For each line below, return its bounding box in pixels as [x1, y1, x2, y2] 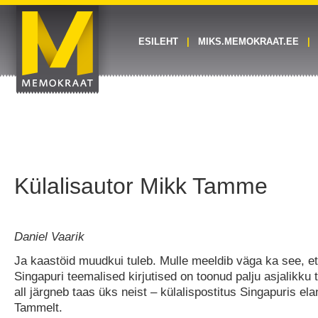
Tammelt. [14, 300, 62, 314]
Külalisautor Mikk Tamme [14, 173, 268, 199]
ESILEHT [138, 36, 178, 47]
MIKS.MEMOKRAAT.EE [198, 36, 299, 47]
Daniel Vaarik [14, 229, 84, 243]
